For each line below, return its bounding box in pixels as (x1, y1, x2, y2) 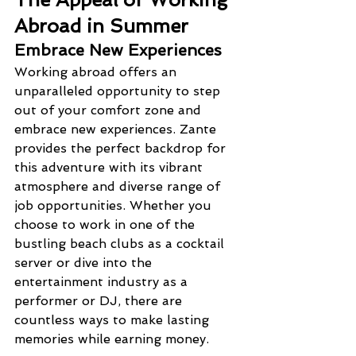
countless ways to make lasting (14, 311, 213, 327)
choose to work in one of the (14, 216, 199, 232)
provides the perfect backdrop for (14, 140, 230, 156)
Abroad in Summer (14, 14, 188, 37)
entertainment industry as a (14, 273, 192, 289)
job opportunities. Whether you (14, 197, 215, 213)
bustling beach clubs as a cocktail (14, 235, 228, 251)
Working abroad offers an (14, 64, 180, 79)
